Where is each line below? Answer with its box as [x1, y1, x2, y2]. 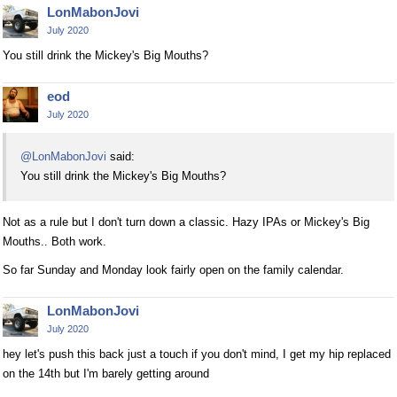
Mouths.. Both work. [3, 235, 106, 249]
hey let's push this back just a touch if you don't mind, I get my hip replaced [3, 347, 391, 362]
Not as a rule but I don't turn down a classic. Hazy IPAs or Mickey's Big [3, 215, 370, 230]
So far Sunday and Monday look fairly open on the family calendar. [3, 263, 344, 277]
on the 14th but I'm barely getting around [3, 367, 209, 381]
